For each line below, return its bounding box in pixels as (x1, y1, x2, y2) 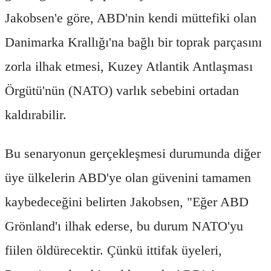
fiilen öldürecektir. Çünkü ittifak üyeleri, (5, 242, 222, 258)
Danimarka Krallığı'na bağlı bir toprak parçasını (5, 34, 262, 50)
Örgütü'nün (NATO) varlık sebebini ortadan (5, 82, 239, 98)
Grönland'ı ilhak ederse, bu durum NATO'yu (5, 218, 243, 233)
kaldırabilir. (5, 106, 67, 122)
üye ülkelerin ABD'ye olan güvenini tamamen (5, 169, 251, 185)
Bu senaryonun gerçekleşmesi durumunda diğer (5, 145, 261, 161)
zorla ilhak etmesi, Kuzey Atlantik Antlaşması (5, 58, 253, 74)
